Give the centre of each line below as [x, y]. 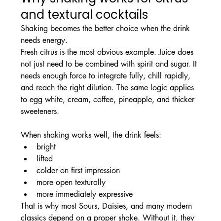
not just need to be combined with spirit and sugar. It [110, 64]
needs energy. [44, 40]
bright [46, 147]
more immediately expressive [84, 194]
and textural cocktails [84, 15]
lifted [44, 159]
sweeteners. [40, 111]
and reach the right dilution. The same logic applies [108, 88]
